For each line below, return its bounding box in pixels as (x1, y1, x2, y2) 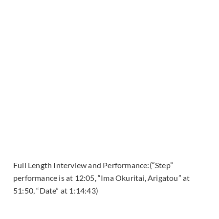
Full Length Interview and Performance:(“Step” (13, 160, 174, 170)
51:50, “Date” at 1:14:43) (13, 186, 98, 196)
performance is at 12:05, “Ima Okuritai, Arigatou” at (13, 173, 190, 183)
